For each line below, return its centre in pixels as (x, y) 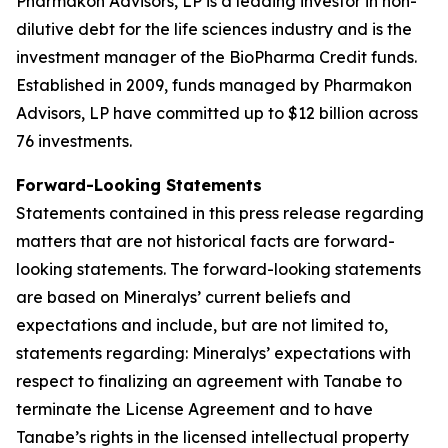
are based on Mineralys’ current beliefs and (183, 297)
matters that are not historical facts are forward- (205, 241)
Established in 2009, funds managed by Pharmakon (214, 85)
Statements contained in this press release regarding (220, 213)
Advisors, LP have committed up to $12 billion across (217, 113)
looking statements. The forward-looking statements (218, 269)
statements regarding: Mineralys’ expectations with (213, 353)
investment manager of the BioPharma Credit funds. (216, 57)
